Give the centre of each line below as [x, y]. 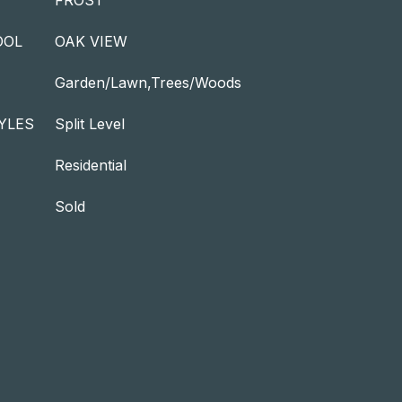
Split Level [90, 124]
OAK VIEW [91, 41]
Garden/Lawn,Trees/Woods [148, 83]
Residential [91, 165]
